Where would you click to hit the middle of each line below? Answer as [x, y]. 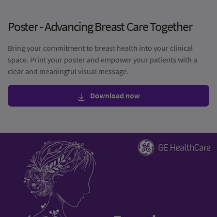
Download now [115, 96]
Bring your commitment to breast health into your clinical [100, 48]
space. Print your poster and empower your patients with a [102, 60]
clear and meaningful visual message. [68, 71]
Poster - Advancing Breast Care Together [101, 27]
